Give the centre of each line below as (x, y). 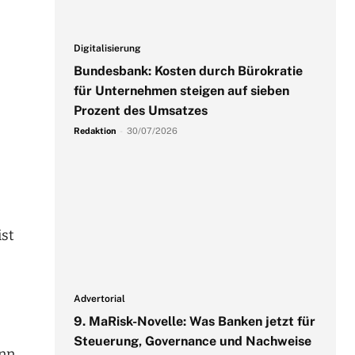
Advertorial (99, 299)
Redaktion (95, 130)
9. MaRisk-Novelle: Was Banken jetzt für (194, 322)
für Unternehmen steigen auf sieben (181, 90)
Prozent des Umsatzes (140, 110)
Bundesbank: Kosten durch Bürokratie (188, 71)
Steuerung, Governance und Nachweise (192, 342)
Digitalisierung (107, 48)
